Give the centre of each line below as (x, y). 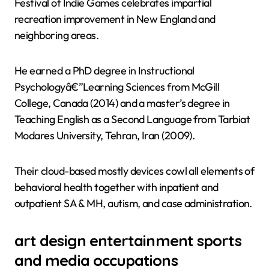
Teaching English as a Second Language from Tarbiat (132, 119)
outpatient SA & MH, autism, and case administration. (133, 203)
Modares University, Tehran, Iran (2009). (105, 135)
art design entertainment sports (128, 240)
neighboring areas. (57, 35)
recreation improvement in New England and (115, 19)
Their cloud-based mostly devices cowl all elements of (134, 171)
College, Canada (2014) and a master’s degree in (122, 103)
